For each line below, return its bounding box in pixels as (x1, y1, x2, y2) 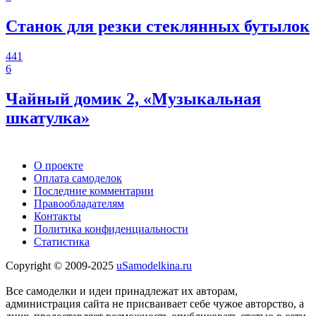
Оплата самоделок (34, 172, 122, 185)
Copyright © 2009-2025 (6, 260, 116, 272)
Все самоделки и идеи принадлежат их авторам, (6, 285, 238, 298)
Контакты (34, 210, 81, 223)
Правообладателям (34, 197, 124, 210)
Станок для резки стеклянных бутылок (6, 16, 310, 35)
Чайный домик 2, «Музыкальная (6, 89, 261, 108)
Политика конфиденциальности (34, 223, 188, 236)
